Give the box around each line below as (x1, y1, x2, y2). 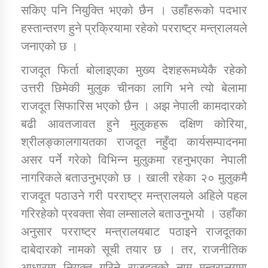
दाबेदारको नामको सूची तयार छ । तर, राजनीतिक (21, 243, 247, 257)
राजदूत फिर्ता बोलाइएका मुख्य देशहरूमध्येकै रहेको (21, 63, 247, 77)
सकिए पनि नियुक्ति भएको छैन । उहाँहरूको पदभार (21, 4, 247, 17)
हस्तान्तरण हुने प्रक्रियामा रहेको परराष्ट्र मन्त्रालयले (21, 22, 247, 35)
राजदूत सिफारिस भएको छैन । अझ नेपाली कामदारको (21, 99, 247, 113)
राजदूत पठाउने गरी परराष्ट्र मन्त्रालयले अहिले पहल (21, 189, 247, 203)
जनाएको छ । (21, 39, 78, 53)
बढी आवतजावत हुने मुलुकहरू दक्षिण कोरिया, (21, 117, 247, 131)
